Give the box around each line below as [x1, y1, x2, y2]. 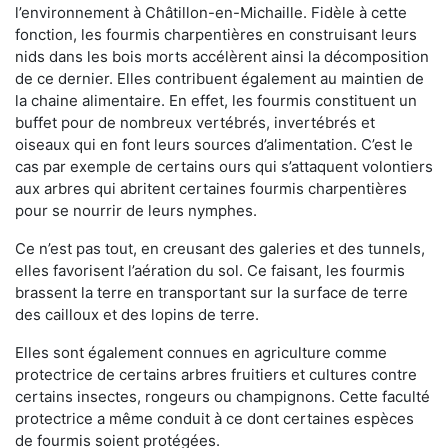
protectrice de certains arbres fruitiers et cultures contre [15, 365, 417, 385]
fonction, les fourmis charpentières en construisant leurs [15, 25, 417, 45]
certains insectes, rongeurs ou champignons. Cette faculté [15, 387, 430, 407]
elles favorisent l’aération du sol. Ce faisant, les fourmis [15, 261, 405, 281]
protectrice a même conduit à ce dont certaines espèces [15, 409, 414, 429]
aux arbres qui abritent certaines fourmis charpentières [15, 179, 407, 199]
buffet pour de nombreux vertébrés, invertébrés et [15, 113, 375, 133]
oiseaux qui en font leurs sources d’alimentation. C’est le [15, 135, 413, 155]
